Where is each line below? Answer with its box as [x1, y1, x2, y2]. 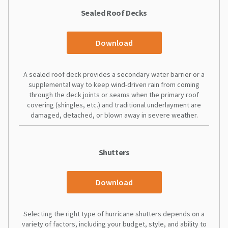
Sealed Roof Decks [80, 7, 148, 18]
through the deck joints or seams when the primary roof [29, 90, 199, 99]
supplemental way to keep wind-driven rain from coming [28, 79, 199, 89]
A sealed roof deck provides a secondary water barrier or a [23, 69, 205, 79]
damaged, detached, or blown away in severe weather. [30, 110, 198, 120]
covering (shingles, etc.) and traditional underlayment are [27, 100, 201, 109]
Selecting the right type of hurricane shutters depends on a [23, 209, 205, 218]
